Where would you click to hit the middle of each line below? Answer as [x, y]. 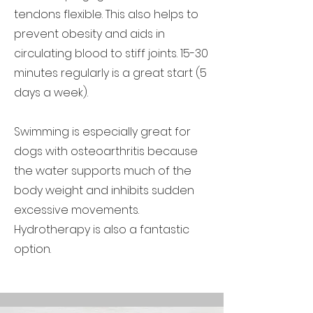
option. [32, 249]
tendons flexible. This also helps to [106, 14]
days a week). [51, 93]
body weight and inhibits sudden [104, 190]
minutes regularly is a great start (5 [110, 73]
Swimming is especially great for [102, 132]
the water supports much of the [103, 171]
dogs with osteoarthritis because [106, 151]
